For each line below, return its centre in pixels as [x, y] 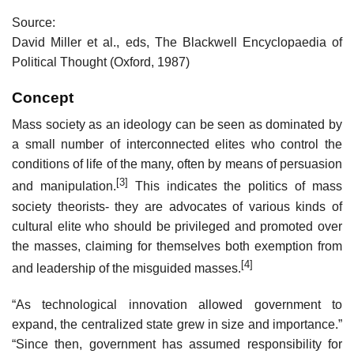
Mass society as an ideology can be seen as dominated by [177, 125]
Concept [43, 97]
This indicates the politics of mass [235, 186]
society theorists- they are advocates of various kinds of [177, 206]
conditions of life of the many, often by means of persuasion [177, 164]
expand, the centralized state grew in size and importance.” [177, 324]
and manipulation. [64, 186]
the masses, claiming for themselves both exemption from [177, 246]
